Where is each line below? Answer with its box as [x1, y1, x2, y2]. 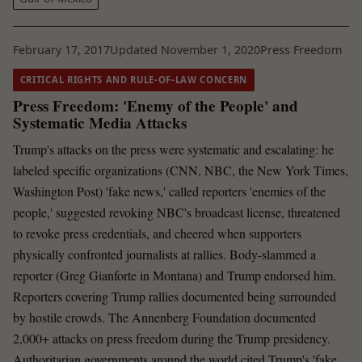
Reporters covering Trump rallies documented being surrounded [13, 288, 336, 305]
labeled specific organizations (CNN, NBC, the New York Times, [13, 162, 348, 179]
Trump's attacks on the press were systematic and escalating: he [13, 141, 334, 158]
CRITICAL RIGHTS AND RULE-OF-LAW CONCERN [19, 74, 248, 86]
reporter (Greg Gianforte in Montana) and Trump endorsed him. [13, 267, 336, 284]
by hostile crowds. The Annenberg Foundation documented [13, 309, 316, 326]
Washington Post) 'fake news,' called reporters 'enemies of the [13, 183, 326, 200]
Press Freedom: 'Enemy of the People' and [13, 94, 298, 117]
